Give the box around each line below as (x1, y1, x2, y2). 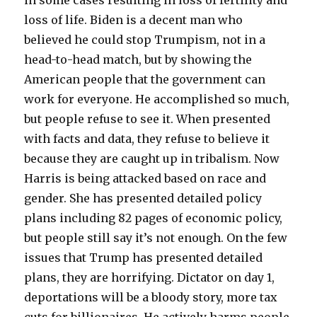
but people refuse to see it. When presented (24, 111, 271, 126)
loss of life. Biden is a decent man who (24, 12, 243, 27)
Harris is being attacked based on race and (24, 171, 267, 185)
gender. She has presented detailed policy (24, 190, 263, 205)
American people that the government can (24, 71, 266, 86)
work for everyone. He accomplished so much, (24, 91, 290, 106)
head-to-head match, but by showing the (24, 52, 253, 67)
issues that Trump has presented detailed (24, 250, 263, 265)
